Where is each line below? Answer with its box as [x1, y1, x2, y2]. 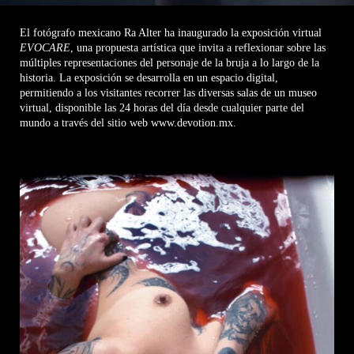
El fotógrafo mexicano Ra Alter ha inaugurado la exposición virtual [20, 27, 322, 40]
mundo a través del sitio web [20, 117, 151, 130]
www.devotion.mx [151, 117, 233, 130]
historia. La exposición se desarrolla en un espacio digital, [20, 72, 278, 85]
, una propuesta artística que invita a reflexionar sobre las [70, 42, 326, 55]
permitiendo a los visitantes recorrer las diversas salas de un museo [20, 87, 317, 100]
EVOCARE [20, 42, 70, 55]
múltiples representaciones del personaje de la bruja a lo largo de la [20, 57, 319, 70]
